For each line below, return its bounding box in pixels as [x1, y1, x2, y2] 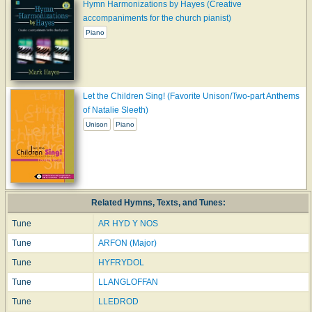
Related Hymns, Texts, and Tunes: [91, 198, 226, 208]
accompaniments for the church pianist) [83, 13, 231, 24]
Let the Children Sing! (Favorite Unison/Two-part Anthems [83, 91, 299, 102]
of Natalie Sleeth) [83, 105, 148, 116]
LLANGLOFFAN [98, 277, 158, 288]
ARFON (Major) [98, 238, 157, 249]
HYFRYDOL [98, 258, 144, 268]
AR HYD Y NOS [98, 219, 158, 229]
